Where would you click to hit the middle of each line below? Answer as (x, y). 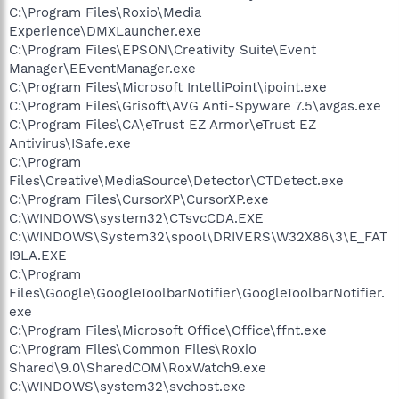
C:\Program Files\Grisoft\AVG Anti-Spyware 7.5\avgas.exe (195, 106)
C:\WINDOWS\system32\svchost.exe (127, 386)
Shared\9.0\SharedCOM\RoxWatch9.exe (138, 367)
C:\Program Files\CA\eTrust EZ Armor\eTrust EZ (163, 124)
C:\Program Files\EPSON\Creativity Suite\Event (163, 49)
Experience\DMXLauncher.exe (105, 31)
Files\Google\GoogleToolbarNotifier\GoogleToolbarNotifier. (197, 293)
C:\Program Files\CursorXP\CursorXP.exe (139, 199)
